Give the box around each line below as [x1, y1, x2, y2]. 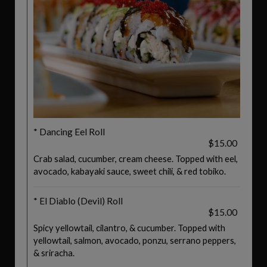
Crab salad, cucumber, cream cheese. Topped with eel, [33, 153, 238, 164]
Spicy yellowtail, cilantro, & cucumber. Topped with [33, 222, 225, 233]
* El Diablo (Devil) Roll [33, 195, 123, 206]
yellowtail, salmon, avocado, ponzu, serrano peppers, [33, 235, 236, 246]
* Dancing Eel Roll [33, 126, 105, 137]
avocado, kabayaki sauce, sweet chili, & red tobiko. [33, 166, 226, 176]
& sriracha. [33, 247, 74, 258]
